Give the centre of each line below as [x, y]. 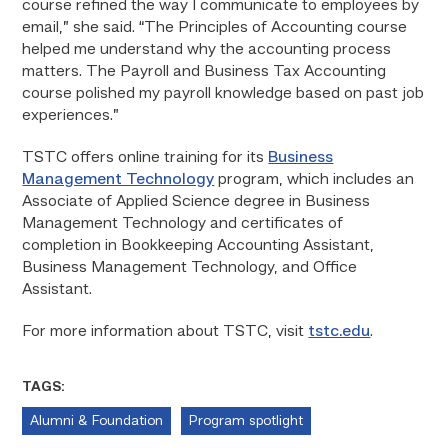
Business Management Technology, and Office [190, 268]
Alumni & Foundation [97, 421]
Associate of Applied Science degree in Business [196, 202]
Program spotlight [246, 421]
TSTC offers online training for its [145, 158]
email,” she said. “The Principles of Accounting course [215, 28]
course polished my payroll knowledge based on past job [223, 94]
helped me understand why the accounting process [207, 50]
